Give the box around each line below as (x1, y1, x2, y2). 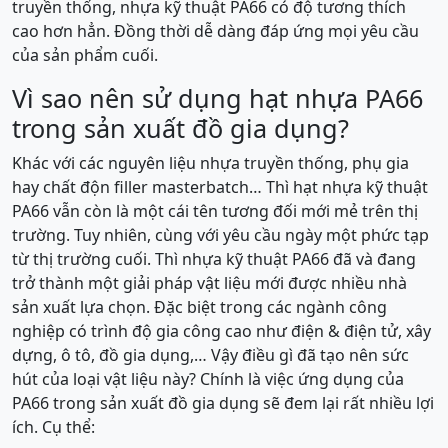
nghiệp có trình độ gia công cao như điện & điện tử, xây (12, 320, 431, 342)
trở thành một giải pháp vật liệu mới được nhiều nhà (12, 272, 407, 294)
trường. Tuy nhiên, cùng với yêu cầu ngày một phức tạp (12, 224, 429, 246)
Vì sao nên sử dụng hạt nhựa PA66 (12, 81, 423, 115)
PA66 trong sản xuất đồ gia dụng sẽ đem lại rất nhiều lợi (12, 392, 434, 414)
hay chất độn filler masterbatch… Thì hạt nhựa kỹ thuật (12, 176, 428, 198)
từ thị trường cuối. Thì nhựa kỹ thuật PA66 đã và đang (12, 248, 416, 270)
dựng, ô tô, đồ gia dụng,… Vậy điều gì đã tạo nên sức (12, 344, 409, 366)
